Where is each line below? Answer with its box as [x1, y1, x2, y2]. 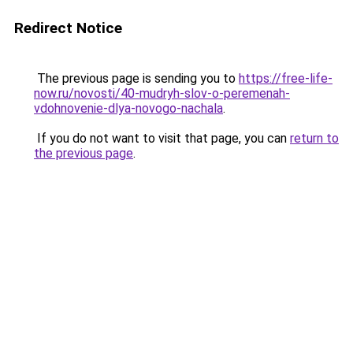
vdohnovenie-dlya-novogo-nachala [34, 101, 223, 116]
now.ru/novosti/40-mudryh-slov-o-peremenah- [34, 86, 290, 101]
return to [290, 131, 339, 146]
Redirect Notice [14, 19, 122, 37]
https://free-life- [239, 71, 333, 86]
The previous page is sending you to [34, 71, 239, 86]
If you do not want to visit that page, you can [34, 131, 290, 146]
